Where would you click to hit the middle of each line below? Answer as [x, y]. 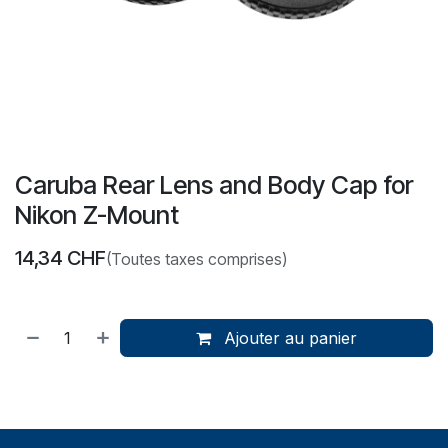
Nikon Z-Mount [97, 214]
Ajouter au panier [288, 337]
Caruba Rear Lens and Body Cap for [214, 184]
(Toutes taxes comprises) [196, 258]
